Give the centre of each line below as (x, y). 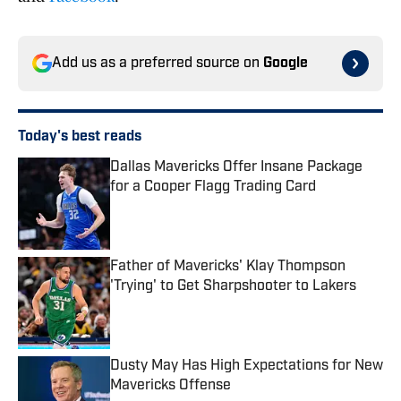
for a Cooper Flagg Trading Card (213, 188)
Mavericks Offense (171, 386)
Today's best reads (80, 137)
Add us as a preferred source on (158, 64)
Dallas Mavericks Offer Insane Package (236, 168)
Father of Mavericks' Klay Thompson (228, 267)
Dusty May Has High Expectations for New (247, 367)
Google (286, 64)
